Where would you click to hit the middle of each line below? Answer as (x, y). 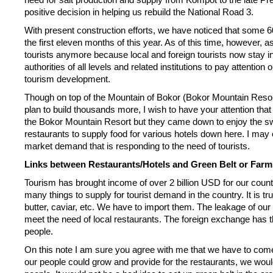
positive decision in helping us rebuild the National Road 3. (139, 12)
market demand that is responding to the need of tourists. (137, 146)
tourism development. (67, 79)
